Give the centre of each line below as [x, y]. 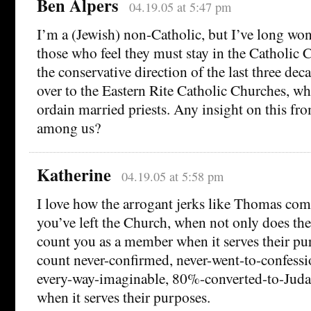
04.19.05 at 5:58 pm [172, 176]
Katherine [74, 174]
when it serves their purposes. [124, 296]
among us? [69, 127]
